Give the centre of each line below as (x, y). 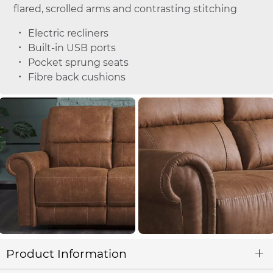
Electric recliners (68, 34)
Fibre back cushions (76, 77)
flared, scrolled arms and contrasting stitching (125, 9)
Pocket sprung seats (78, 63)
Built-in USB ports (72, 48)
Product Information (66, 253)
